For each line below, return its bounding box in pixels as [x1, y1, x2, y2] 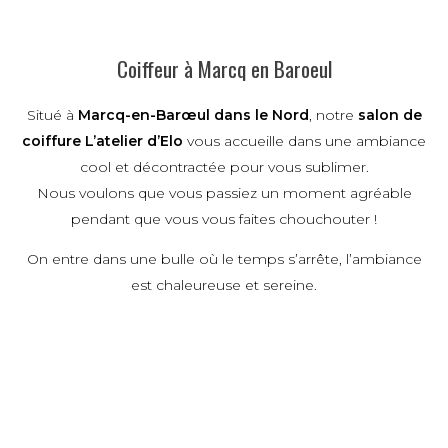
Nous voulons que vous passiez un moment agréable [36, 183, 412, 202]
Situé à [26, 105, 74, 124]
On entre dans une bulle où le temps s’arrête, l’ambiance [26, 249, 422, 268]
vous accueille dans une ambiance [187, 131, 426, 150]
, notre [308, 105, 354, 124]
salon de [357, 105, 422, 124]
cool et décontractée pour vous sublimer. [79, 157, 369, 176]
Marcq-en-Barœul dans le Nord [77, 105, 309, 124]
